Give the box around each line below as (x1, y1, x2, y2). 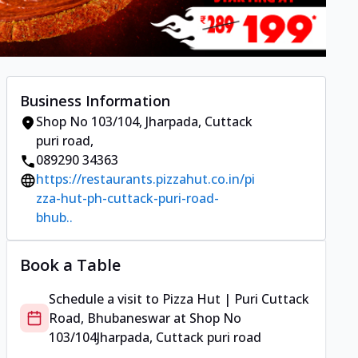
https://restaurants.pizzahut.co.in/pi (36, 170, 255, 189)
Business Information (20, 91, 170, 111)
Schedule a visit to (49, 290, 162, 308)
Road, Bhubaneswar (49, 309, 170, 328)
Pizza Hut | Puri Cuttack (162, 290, 309, 308)
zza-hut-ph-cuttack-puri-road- (36, 189, 219, 208)
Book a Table (20, 254, 121, 276)
